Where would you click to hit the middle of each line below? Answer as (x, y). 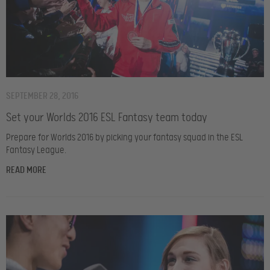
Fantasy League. (36, 150)
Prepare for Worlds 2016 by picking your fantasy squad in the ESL (124, 138)
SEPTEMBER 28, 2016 (42, 96)
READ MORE (26, 170)
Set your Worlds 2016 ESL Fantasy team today (107, 118)
